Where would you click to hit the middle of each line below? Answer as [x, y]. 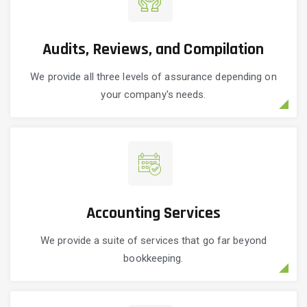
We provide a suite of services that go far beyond [153, 241]
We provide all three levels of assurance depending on [153, 77]
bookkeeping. [153, 259]
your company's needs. [153, 95]
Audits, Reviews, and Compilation [153, 50]
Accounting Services [153, 213]
